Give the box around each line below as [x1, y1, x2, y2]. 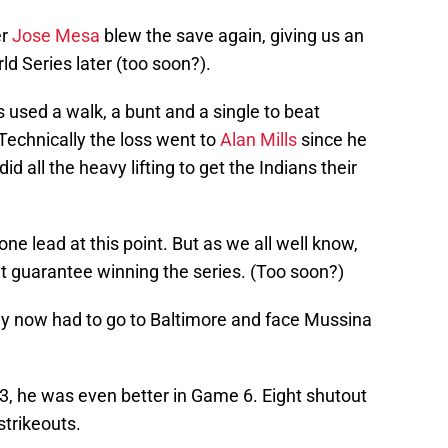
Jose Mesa [12, 25, 100, 47]
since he [297, 129, 367, 151]
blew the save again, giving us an [100, 25, 364, 47]
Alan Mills [220, 129, 297, 151]
